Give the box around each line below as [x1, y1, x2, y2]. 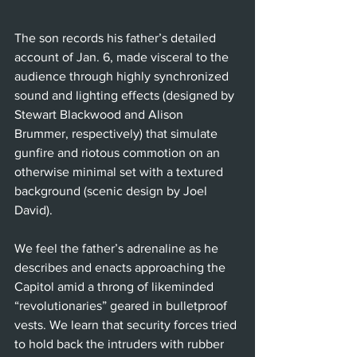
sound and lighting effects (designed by [14, 88, 237, 102]
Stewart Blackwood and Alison [14, 107, 186, 121]
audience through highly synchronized [14, 69, 232, 83]
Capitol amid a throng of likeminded [14, 279, 217, 293]
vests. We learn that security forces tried [14, 317, 240, 331]
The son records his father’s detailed [14, 30, 219, 45]
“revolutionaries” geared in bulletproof [14, 298, 230, 312]
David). [14, 202, 53, 217]
